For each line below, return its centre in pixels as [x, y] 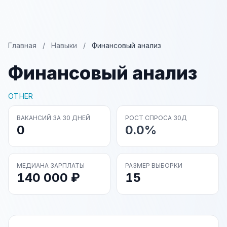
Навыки [64, 45]
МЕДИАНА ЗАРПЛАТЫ [51, 165]
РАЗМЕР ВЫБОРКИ [154, 165]
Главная [22, 45]
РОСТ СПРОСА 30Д [156, 118]
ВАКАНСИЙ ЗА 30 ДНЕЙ [53, 118]
